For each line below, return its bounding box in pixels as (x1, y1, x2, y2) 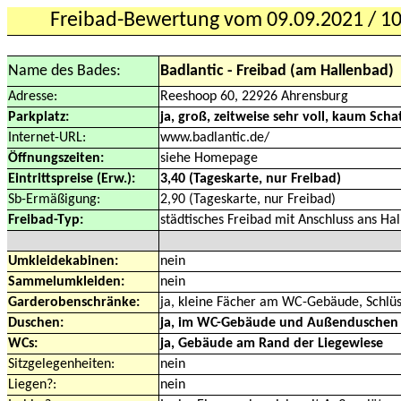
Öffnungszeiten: (8, 151, 104, 166)
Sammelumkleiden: (8, 275, 124, 289)
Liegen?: (8, 378, 56, 392)
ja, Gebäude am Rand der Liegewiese (160, 337, 383, 351)
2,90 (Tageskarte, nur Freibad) (160, 192, 336, 207)
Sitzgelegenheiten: (8, 357, 115, 371)
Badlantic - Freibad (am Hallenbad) (160, 63, 394, 80)
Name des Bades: (8, 63, 121, 80)
